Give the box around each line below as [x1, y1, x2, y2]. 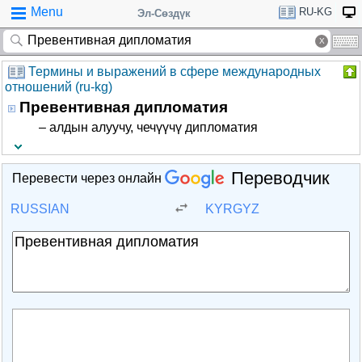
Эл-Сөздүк [137, 7, 191, 19]
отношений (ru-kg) [5, 80, 112, 95]
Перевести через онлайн [12, 171, 165, 186]
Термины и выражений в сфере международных [28, 65, 321, 78]
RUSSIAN [11, 202, 69, 216]
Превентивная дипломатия [19, 99, 228, 116]
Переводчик [231, 167, 330, 188]
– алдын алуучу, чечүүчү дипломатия [39, 120, 258, 134]
